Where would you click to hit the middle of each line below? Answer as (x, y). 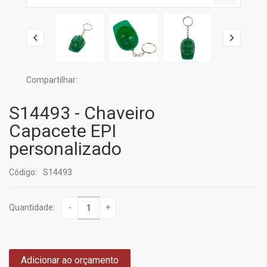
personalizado (65, 148)
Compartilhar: (52, 80)
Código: (23, 172)
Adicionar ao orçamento (70, 260)
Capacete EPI (63, 131)
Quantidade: (32, 208)
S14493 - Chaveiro (82, 113)
